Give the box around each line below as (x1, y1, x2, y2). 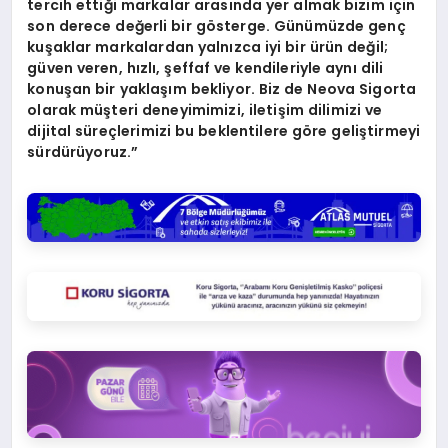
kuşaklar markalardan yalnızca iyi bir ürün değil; (27, 37, 389, 58)
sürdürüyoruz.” (27, 142, 139, 163)
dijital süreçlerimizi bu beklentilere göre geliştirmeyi (27, 121, 421, 142)
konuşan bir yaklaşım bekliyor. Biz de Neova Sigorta (27, 79, 417, 100)
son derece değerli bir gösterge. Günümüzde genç (27, 16, 406, 37)
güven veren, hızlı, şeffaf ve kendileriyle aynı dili (27, 58, 384, 79)
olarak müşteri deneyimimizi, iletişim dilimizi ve (27, 100, 383, 121)
